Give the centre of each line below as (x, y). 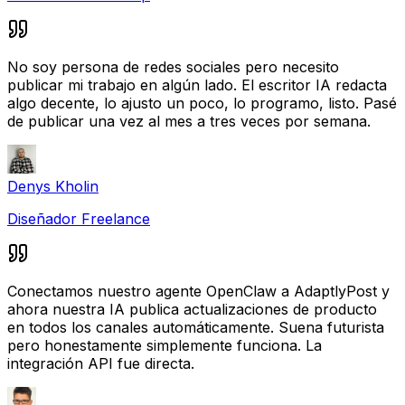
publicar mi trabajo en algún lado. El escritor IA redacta (197, 85)
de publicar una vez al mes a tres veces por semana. (189, 121)
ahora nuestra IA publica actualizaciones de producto (192, 309)
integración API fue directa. (101, 363)
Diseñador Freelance (79, 218)
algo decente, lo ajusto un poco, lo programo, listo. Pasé (202, 103)
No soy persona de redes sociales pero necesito (173, 66)
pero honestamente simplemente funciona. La (165, 345)
